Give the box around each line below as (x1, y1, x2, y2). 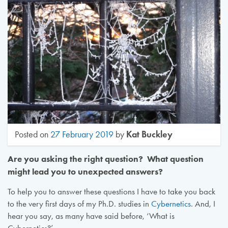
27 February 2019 (50, 129, 114, 140)
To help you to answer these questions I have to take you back (7, 186, 215, 196)
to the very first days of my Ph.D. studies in (7, 198, 151, 209)
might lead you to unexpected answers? (7, 166, 163, 177)
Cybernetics (151, 198, 191, 209)
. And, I (190, 198, 215, 209)
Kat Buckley (126, 128, 173, 140)
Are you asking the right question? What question (7, 154, 204, 164)
